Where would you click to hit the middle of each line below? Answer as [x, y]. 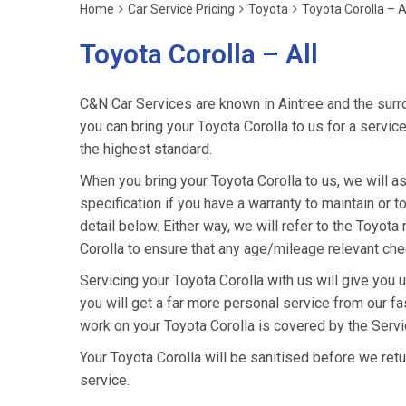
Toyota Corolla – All [199, 54]
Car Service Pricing [181, 9]
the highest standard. [146, 149]
